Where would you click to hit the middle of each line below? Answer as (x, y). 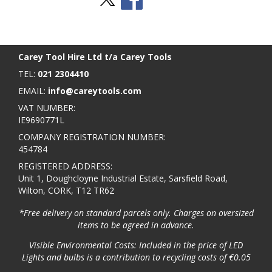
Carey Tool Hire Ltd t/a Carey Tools (95, 56)
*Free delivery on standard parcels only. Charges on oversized (136, 212)
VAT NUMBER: (47, 107)
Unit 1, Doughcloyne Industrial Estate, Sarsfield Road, (123, 178)
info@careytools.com (95, 90)
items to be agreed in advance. (136, 225)
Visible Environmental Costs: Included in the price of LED (136, 245)
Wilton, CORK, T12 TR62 (66, 190)
